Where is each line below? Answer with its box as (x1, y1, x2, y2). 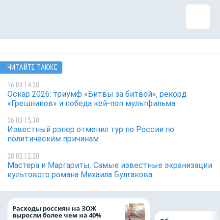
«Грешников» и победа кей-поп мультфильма (7, 98, 175, 108)
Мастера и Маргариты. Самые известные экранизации (7, 160, 212, 170)
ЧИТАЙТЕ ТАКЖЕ (7, 63, 58, 72)
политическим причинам (7, 134, 99, 144)
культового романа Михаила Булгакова (7, 169, 152, 179)
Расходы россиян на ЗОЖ (12, 204, 96, 213)
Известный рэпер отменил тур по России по (7, 125, 174, 135)
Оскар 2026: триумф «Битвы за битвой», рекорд (7, 89, 187, 99)
